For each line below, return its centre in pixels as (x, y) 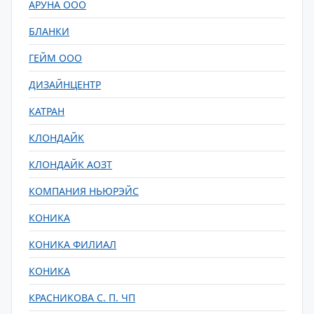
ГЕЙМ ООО (55, 58)
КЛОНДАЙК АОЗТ (70, 164)
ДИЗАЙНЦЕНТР (65, 84)
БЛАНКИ (49, 31)
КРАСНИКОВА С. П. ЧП (82, 298)
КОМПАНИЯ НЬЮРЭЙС (84, 191)
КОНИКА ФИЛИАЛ (73, 244)
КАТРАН (47, 111)
